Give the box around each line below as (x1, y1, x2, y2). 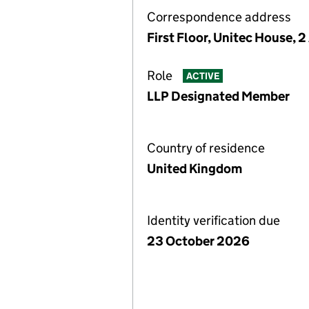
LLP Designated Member (147, 88, 290, 104)
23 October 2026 (147, 233, 250, 249)
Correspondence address (147, 9, 291, 25)
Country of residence (147, 140, 265, 156)
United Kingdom (147, 161, 242, 177)
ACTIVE (186, 70, 219, 83)
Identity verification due (147, 212, 280, 228)
